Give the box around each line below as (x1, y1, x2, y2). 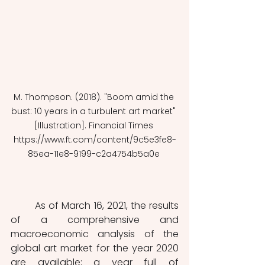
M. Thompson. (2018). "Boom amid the (13, 91, 176, 104)
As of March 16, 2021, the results (11, 199, 35, 213)
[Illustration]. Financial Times (34, 119, 156, 132)
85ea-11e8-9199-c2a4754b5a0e (27, 148, 162, 160)
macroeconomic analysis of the (11, 227, 179, 241)
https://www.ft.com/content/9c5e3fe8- (13, 134, 176, 146)
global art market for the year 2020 (11, 241, 179, 256)
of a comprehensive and (11, 213, 179, 227)
